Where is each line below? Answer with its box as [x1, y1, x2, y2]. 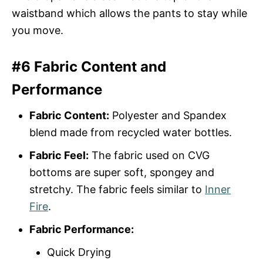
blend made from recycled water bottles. [29, 126, 232, 139]
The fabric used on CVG [89, 149, 210, 161]
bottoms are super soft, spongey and [29, 166, 214, 178]
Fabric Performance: [29, 222, 134, 235]
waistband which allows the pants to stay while [12, 6, 247, 19]
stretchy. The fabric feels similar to [29, 183, 205, 195]
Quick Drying [47, 245, 111, 258]
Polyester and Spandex [109, 109, 227, 122]
